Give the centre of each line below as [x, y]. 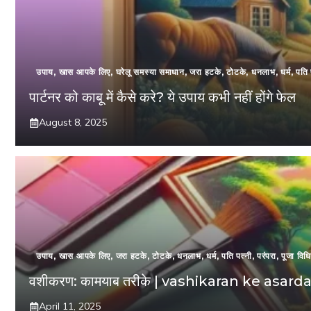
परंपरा [267, 256]
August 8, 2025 [73, 122]
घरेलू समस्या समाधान [150, 72]
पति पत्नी [237, 256]
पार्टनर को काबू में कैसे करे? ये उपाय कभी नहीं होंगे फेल [162, 97]
